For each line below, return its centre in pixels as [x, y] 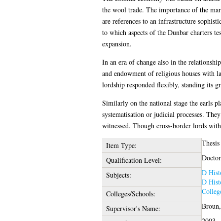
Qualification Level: [134, 160]
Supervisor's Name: [133, 208]
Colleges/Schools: [130, 193]
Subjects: [118, 175]
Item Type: [121, 145]
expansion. [117, 43]
